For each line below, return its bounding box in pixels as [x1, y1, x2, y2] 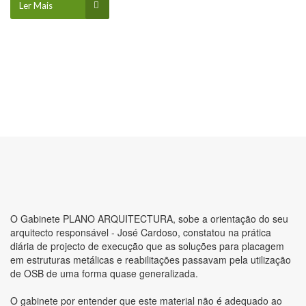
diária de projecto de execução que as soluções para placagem [10, 239, 284, 253]
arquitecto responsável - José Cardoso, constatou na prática [10, 225, 271, 239]
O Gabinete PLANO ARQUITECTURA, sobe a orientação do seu [10, 212, 288, 225]
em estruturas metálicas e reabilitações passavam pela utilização [10, 253, 291, 266]
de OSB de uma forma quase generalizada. [10, 266, 201, 280]
